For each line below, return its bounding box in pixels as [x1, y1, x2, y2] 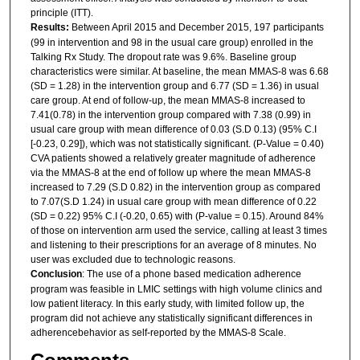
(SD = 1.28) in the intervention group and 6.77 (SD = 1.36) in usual [30, 80, 319, 92]
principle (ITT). [30, 6, 93, 18]
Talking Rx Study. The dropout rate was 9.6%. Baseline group [30, 51, 297, 63]
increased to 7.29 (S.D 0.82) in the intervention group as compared [30, 181, 321, 193]
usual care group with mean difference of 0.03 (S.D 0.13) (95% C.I [30, 123, 317, 135]
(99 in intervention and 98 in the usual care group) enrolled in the [30, 36, 313, 48]
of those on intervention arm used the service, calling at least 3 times [30, 224, 327, 236]
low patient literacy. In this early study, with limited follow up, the [30, 297, 305, 309]
